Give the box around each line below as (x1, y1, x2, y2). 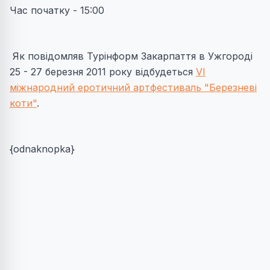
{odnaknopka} (10, 143, 81, 155)
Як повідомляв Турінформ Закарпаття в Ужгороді (13, 50, 253, 62)
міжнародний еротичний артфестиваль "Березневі (10, 81, 257, 93)
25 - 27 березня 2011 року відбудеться (10, 66, 196, 78)
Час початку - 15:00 (10, 4, 104, 16)
